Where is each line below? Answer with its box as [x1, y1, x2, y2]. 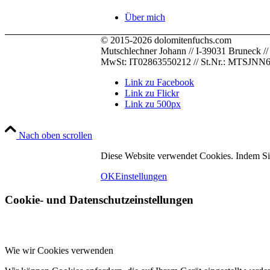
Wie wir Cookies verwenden [5, 245, 113, 256]
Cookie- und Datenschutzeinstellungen [5, 193, 193, 206]
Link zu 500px [125, 98, 181, 109]
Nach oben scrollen [19, 130, 92, 140]
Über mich [125, 12, 165, 22]
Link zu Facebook [125, 77, 194, 87]
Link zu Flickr [125, 87, 179, 98]
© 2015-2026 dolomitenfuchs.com [101, 34, 231, 45]
